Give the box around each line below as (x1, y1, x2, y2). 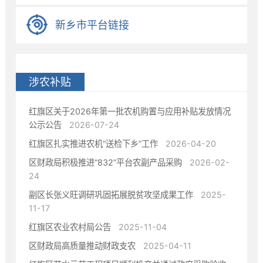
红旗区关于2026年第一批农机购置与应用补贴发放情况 (29, 106, 231, 116)
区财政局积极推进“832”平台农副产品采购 (29, 157, 183, 167)
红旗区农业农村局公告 (29, 221, 112, 232)
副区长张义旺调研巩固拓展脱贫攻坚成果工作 (29, 189, 194, 200)
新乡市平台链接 (55, 18, 129, 31)
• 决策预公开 (26, 58, 72, 68)
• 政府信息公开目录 (26, 18, 95, 28)
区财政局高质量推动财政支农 (29, 240, 136, 251)
